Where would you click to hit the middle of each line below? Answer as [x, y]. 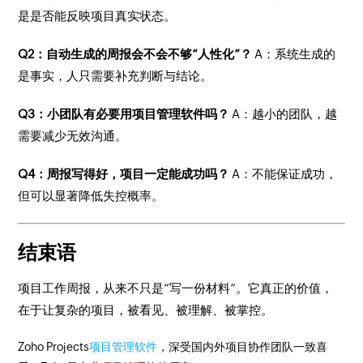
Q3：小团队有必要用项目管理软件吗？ [124, 114]
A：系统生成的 [295, 54]
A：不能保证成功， [285, 174]
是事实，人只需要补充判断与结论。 [115, 76]
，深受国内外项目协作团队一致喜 [243, 347]
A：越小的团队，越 [284, 114]
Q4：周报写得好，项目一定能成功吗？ [125, 174]
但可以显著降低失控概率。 [91, 196]
